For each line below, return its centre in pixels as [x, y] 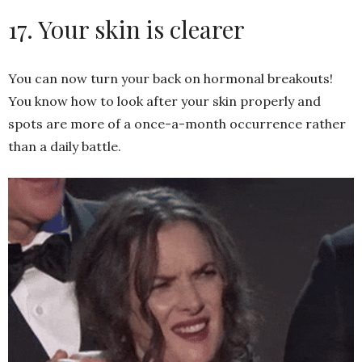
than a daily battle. [65, 147]
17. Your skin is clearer [126, 29]
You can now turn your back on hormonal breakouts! [170, 79]
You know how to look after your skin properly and [164, 101]
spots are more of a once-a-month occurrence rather [177, 124]
